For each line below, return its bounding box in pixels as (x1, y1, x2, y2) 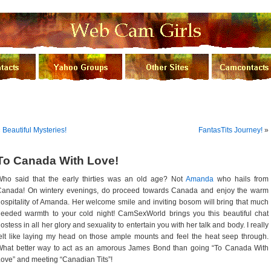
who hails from (214, 175, 269, 183)
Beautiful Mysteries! (2, 126, 67, 134)
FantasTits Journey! (198, 126, 263, 134)
